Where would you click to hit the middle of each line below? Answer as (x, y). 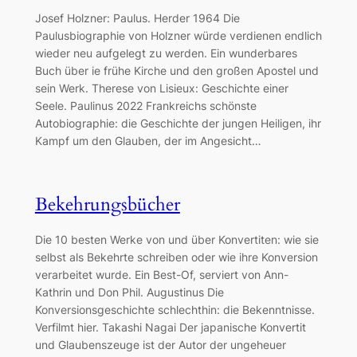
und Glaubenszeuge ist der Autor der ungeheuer (160, 344)
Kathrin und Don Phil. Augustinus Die (129, 292)
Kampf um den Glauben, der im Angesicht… (148, 141)
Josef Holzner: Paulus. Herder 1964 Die (137, 18)
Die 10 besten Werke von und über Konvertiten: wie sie (177, 239)
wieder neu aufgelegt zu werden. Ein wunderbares (166, 53)
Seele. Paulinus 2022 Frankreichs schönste (145, 106)
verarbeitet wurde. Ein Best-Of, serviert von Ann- (161, 274)
